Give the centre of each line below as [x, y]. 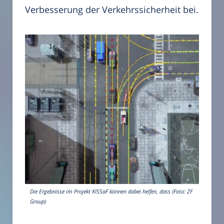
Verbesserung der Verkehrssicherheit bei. [112, 9]
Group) [38, 201]
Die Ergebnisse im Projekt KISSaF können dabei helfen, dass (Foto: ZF [111, 191]
